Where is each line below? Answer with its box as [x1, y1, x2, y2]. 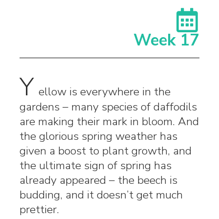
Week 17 [133, 29, 199, 51]
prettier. [20, 201, 59, 217]
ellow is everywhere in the [39, 84, 171, 99]
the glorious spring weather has [20, 128, 177, 144]
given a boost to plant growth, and [20, 143, 192, 158]
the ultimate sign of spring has [20, 157, 172, 173]
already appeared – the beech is [20, 172, 177, 188]
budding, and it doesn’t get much [20, 187, 183, 202]
